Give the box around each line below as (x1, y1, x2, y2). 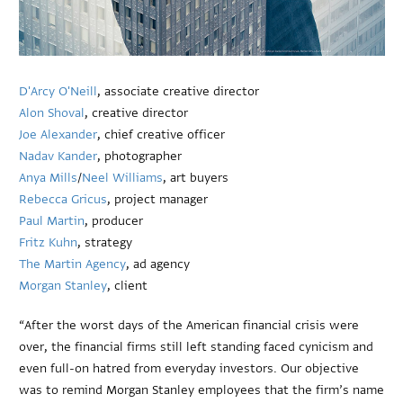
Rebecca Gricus (19, 190, 108, 208)
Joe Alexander (19, 125, 98, 143)
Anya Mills (19, 168, 78, 186)
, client (107, 276, 148, 294)
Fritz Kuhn (19, 233, 78, 251)
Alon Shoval (19, 103, 85, 121)
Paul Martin (19, 211, 85, 229)
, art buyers (163, 168, 229, 186)
